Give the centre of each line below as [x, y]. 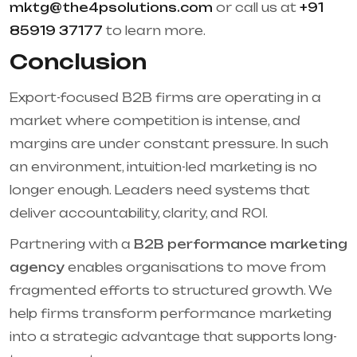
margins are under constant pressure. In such [169, 144]
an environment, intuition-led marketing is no [163, 167]
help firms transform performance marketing [171, 314]
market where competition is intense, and [155, 121]
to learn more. [154, 31]
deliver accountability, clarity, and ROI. [139, 214]
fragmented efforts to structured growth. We [171, 291]
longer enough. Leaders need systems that [160, 190]
